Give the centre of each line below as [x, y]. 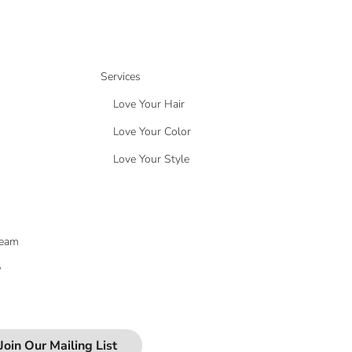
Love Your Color [152, 131]
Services [120, 76]
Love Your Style [151, 159]
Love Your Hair [148, 104]
